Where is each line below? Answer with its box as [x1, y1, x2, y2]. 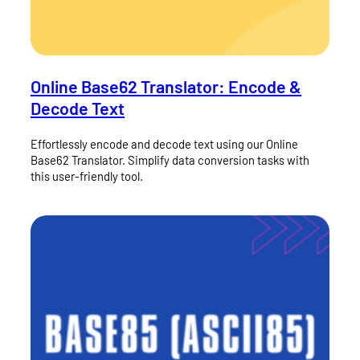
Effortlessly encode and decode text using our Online [31, 137, 298, 152]
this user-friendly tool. [31, 169, 143, 184]
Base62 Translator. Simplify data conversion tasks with [31, 153, 309, 168]
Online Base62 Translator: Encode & [31, 76, 301, 97]
